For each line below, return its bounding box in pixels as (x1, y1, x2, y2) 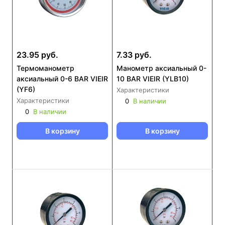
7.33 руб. (117, 50, 152, 60)
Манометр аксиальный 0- (117, 64, 206, 72)
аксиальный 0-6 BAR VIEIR (17, 74, 108, 83)
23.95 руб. (17, 50, 58, 60)
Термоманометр (17, 64, 74, 72)
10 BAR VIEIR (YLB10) (117, 74, 189, 83)
